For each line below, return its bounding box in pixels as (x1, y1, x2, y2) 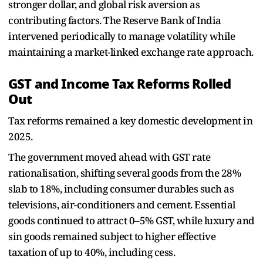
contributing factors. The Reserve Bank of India (8, 14, 221, 28)
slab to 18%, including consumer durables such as (8, 182, 234, 196)
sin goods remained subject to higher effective (8, 230, 215, 244)
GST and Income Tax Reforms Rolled (8, 74, 231, 95)
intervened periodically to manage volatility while (8, 29, 235, 43)
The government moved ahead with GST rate (8, 150, 210, 164)
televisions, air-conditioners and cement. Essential (8, 198, 235, 212)
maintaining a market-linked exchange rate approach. (8, 45, 254, 59)
